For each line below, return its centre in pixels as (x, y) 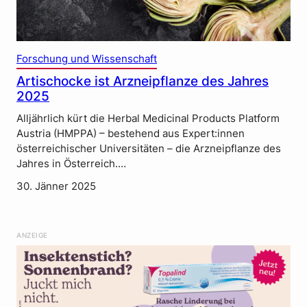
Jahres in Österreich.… (71, 164)
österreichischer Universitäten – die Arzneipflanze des (149, 149)
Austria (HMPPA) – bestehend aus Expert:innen (131, 134)
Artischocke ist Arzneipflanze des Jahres (143, 81)
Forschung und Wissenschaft (87, 59)
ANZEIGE (32, 235)
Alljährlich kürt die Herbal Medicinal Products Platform (148, 119)
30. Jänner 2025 (56, 186)
